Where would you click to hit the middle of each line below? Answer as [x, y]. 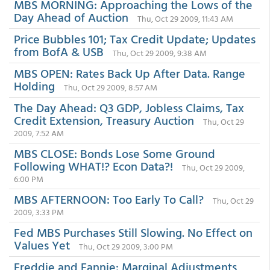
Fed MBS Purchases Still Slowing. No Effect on [133, 232]
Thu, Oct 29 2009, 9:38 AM [160, 53]
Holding [34, 86]
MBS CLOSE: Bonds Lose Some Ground [115, 153]
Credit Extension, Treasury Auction [104, 120]
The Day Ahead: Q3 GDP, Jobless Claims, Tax [129, 107]
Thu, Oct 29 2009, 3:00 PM [126, 246]
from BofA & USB [59, 51]
